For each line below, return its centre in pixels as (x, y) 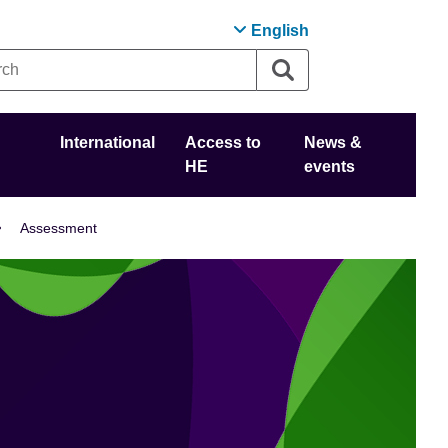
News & (332, 142)
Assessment (58, 227)
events (329, 166)
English (280, 30)
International (108, 142)
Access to (223, 142)
